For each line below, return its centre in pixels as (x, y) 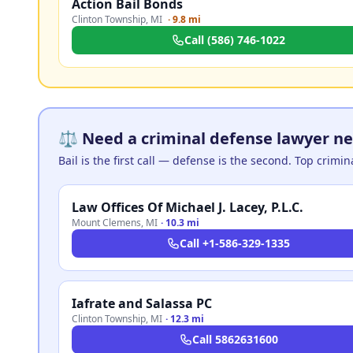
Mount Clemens (106, 223)
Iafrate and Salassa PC (142, 303)
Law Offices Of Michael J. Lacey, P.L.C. (188, 207)
